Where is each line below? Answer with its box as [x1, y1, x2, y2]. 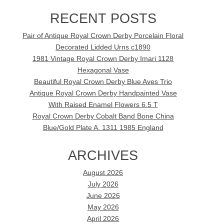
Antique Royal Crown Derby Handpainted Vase [29, 89, 177, 97]
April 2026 [87, 214, 119, 222]
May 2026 [87, 203, 119, 211]
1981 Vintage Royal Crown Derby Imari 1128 [32, 55, 174, 63]
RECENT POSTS [49, 10, 156, 26]
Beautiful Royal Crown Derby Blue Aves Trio [34, 78, 172, 86]
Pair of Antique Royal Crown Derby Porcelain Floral [22, 32, 184, 40]
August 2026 [83, 168, 123, 176]
